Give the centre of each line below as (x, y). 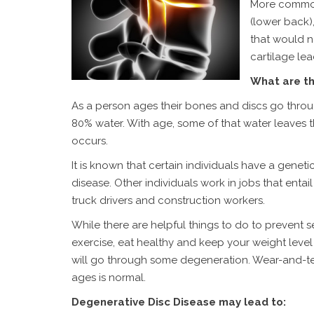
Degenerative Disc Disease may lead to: (179, 302)
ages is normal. (109, 278)
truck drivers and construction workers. (168, 200)
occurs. (90, 141)
